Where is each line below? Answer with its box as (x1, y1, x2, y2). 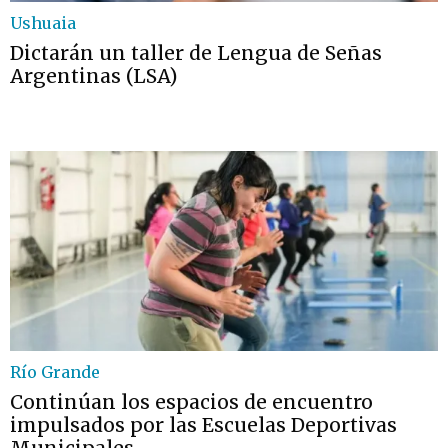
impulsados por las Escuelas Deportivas (10, 413, 397, 437)
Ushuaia (10, 13, 76, 33)
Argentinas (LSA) (10, 64, 178, 88)
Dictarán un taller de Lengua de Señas (10, 41, 382, 65)
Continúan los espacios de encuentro (10, 390, 373, 414)
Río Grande (10, 362, 100, 382)
